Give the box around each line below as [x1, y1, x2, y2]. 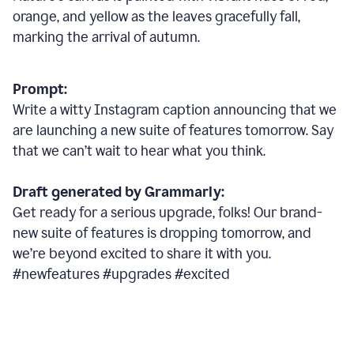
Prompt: [13, 81, 67, 98]
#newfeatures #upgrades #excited [13, 265, 230, 283]
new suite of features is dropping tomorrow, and [13, 224, 311, 242]
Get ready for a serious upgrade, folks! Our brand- [13, 204, 322, 221]
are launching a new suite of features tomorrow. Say [13, 122, 333, 139]
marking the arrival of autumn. [13, 28, 200, 46]
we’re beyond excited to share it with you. [13, 245, 271, 262]
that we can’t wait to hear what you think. [13, 142, 265, 160]
